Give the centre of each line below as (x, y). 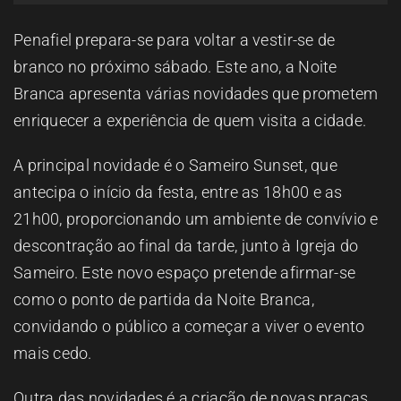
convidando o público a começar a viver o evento (189, 327)
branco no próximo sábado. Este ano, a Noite (175, 67)
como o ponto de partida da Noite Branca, (164, 300)
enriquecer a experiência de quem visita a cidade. (190, 121)
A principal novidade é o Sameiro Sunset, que (175, 166)
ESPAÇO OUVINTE (324, 20)
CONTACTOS (338, 138)
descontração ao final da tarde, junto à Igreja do (186, 246)
